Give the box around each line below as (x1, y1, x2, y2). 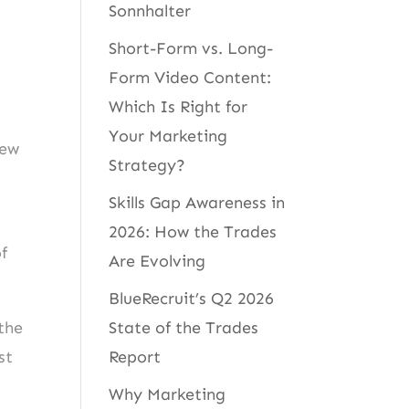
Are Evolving (109, 250, 206, 271)
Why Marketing (109, 383, 226, 404)
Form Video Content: (109, 67, 272, 88)
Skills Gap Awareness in (109, 192, 286, 213)
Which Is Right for (109, 96, 248, 117)
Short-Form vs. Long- (109, 37, 274, 58)
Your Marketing (109, 125, 228, 146)
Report (109, 346, 162, 367)
